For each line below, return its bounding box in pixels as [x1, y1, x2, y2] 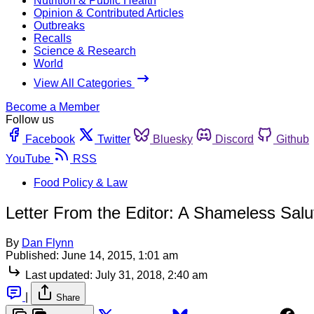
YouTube [6, 152, 50, 165]
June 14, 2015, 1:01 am [62, 249, 178, 261]
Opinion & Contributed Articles [34, 6, 184, 19]
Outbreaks [34, 19, 85, 32]
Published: [6, 249, 59, 261]
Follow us [6, 113, 54, 125]
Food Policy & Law [34, 176, 128, 189]
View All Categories [34, 76, 135, 89]
